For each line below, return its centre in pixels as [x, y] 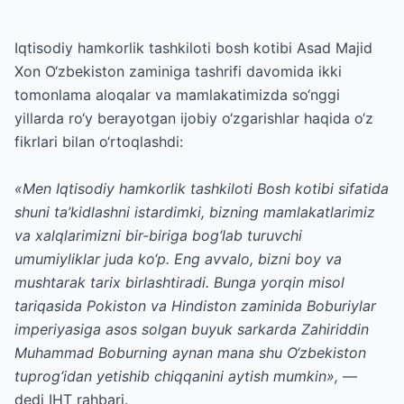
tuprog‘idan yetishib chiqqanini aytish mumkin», [179, 376]
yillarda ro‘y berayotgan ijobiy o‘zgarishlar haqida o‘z [194, 118]
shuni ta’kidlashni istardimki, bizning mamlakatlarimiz [195, 212]
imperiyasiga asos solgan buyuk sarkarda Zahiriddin [192, 329]
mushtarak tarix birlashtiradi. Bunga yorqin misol [179, 282]
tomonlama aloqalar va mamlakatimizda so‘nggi [177, 95]
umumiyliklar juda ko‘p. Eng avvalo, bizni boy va [178, 259]
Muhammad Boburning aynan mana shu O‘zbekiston [190, 353]
